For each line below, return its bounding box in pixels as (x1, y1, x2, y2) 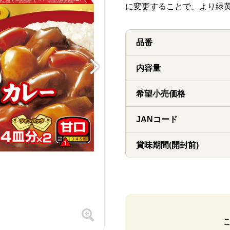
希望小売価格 (136, 89, 185, 98)
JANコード (136, 115, 178, 124)
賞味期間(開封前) (136, 141, 199, 149)
